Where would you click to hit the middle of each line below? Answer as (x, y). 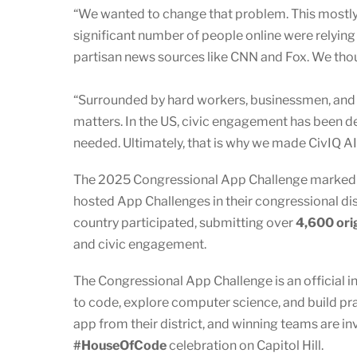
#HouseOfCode (120, 346)
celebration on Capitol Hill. (245, 346)
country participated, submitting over (184, 222)
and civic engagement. (140, 244)
